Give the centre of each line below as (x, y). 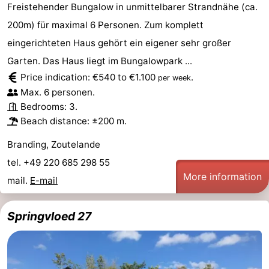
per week (174, 77)
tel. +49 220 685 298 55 (60, 162)
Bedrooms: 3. (49, 106)
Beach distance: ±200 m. (74, 121)
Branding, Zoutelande (54, 144)
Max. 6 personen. (58, 92)
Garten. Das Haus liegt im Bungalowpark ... (100, 61)
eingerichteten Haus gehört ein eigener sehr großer (119, 43)
